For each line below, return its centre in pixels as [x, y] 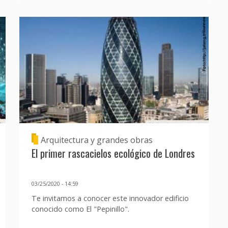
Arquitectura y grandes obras [96, 140]
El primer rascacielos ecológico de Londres [113, 153]
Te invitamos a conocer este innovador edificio [110, 198]
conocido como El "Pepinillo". [80, 209]
